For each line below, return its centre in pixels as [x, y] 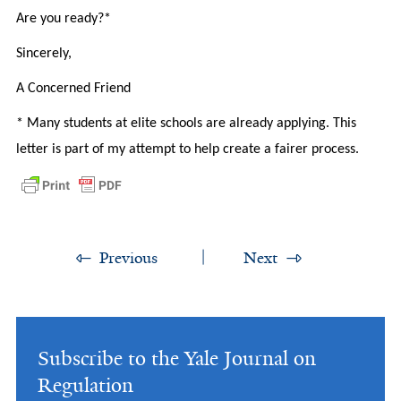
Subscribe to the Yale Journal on [176, 358]
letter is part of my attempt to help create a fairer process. [187, 149]
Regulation [85, 385]
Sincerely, [43, 53]
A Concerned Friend [73, 88]
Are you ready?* [63, 18]
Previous [128, 258]
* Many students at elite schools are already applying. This [186, 123]
